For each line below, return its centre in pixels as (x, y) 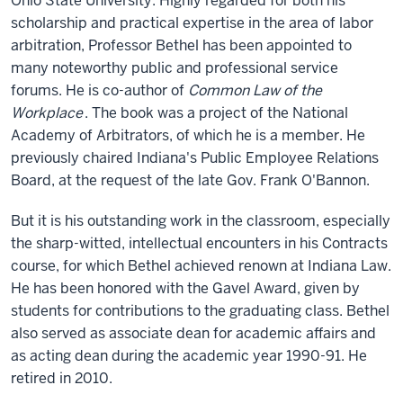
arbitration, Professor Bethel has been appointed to (181, 45)
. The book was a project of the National (216, 113)
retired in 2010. (62, 378)
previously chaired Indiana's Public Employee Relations (195, 158)
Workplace (47, 113)
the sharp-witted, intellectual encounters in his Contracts (199, 243)
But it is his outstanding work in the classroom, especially (201, 221)
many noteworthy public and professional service (175, 68)
